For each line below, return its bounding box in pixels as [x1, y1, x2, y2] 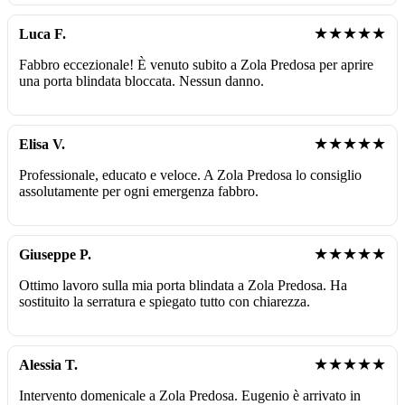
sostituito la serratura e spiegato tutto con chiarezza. [19, 293, 310, 309]
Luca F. [19, 25, 66, 42]
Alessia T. [19, 356, 78, 372]
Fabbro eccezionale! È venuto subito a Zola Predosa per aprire [19, 56, 373, 72]
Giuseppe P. [19, 246, 91, 262]
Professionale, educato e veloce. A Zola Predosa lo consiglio [19, 166, 362, 183]
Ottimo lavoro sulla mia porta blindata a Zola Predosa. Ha [19, 277, 347, 293]
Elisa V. [19, 136, 65, 152]
